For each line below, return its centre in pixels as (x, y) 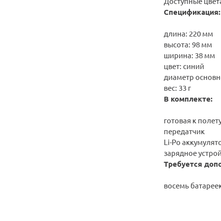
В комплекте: (188, 98)
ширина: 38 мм (190, 55)
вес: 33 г (177, 87)
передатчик (184, 131)
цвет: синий (184, 66)
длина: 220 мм (188, 33)
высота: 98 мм (188, 44)
